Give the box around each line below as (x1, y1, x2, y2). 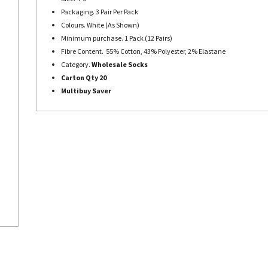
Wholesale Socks (92, 60, 148, 69)
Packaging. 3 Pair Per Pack (61, 7, 138, 16)
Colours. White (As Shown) (61, 20, 139, 29)
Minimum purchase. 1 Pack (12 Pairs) (61, 33, 172, 42)
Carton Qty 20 (61, 73, 106, 82)
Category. (61, 60, 92, 69)
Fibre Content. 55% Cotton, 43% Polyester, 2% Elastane (61, 47, 226, 56)
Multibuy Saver (61, 86, 111, 95)
